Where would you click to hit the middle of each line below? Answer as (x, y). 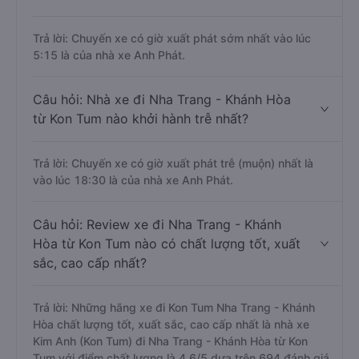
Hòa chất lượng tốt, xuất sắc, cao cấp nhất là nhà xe (171, 324)
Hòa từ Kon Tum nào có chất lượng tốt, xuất (167, 244)
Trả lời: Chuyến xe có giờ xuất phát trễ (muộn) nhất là (173, 163)
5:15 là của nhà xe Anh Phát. (109, 55)
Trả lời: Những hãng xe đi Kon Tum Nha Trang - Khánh (174, 307)
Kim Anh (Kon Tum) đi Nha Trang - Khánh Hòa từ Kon (170, 341)
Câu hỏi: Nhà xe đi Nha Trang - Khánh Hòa (162, 99)
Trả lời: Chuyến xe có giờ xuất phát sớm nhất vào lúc (172, 38)
